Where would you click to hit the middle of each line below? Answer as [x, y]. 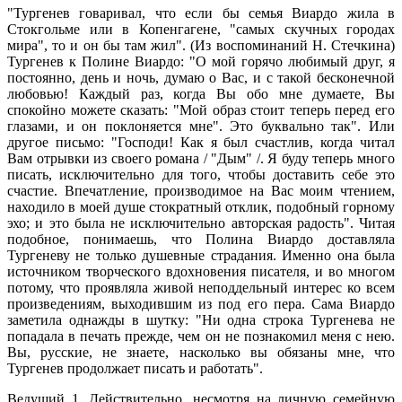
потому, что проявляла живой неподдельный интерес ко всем [201, 287]
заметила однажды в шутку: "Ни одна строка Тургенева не [201, 319]
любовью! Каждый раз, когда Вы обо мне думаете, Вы [201, 93]
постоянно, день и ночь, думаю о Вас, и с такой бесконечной [201, 77]
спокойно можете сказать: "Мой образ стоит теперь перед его [201, 109]
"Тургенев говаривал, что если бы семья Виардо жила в [201, 13]
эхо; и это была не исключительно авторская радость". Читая [201, 223]
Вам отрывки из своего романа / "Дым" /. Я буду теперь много [201, 158]
